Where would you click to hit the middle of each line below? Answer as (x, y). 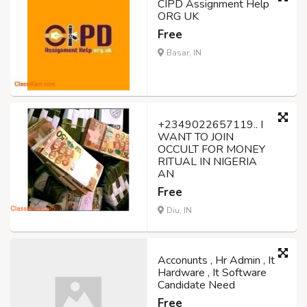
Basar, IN (183, 53)
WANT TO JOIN (196, 137)
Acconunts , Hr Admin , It (216, 260)
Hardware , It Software (212, 272)
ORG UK (178, 16)
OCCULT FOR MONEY (211, 149)
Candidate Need (196, 285)
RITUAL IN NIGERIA (207, 161)
